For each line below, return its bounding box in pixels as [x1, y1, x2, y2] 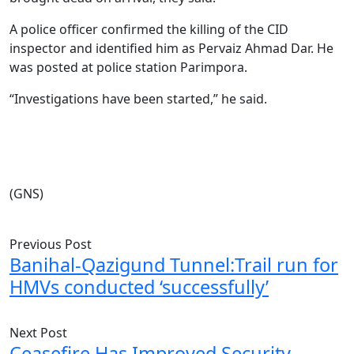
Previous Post [9, 235, 92, 253]
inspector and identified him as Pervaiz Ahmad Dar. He [9, 40, 333, 57]
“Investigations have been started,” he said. [9, 90, 267, 107]
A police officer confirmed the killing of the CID [9, 21, 288, 38]
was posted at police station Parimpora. [9, 58, 247, 76]
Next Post [9, 324, 67, 341]
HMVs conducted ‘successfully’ [9, 274, 269, 299]
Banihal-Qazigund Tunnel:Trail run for [9, 252, 338, 277]
